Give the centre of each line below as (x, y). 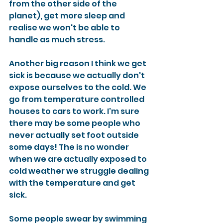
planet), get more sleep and (68, 16)
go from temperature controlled (77, 99)
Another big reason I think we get (78, 63)
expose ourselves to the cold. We (78, 87)
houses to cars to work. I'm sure (75, 111)
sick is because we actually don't (78, 75)
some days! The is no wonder (70, 147)
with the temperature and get (73, 183)
